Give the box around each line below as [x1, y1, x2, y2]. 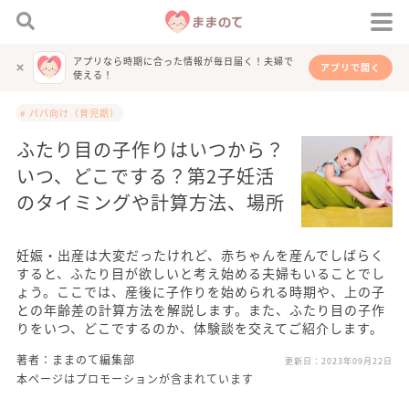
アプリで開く [320, 60, 381, 74]
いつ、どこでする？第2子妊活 [16, 163, 275, 189]
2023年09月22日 [321, 355, 393, 367]
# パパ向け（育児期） [20, 106, 120, 120]
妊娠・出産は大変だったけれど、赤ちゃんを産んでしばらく [16, 246, 384, 264]
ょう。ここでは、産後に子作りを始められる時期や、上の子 [16, 282, 385, 300]
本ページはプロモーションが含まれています [16, 371, 254, 386]
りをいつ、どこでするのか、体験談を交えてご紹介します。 [16, 319, 383, 337]
